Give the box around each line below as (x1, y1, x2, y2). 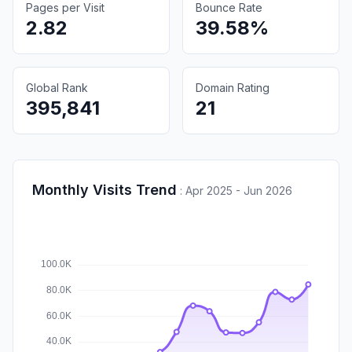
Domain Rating (196, 80, 269, 94)
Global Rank (26, 80, 88, 94)
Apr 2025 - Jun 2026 (185, 183, 292, 197)
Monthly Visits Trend (32, 181, 177, 198)
